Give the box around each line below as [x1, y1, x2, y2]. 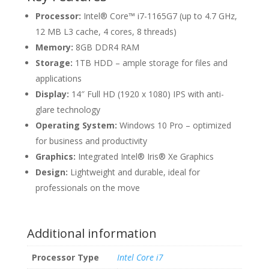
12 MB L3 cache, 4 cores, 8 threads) [35, 26, 177, 38]
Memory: [35, 41, 73, 53]
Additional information [26, 225, 157, 242]
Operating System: [35, 119, 117, 131]
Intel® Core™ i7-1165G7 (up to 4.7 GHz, [80, 10, 237, 22]
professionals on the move [35, 182, 140, 194]
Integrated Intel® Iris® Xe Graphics [75, 151, 214, 163]
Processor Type [31, 252, 99, 264]
